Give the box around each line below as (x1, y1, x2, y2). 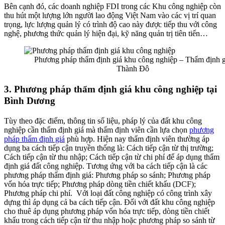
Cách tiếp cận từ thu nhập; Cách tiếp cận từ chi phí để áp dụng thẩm (4, 152, 219, 161)
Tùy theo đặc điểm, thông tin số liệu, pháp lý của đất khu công (4, 116, 202, 125)
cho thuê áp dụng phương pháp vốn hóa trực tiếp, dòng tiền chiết (4, 206, 209, 215)
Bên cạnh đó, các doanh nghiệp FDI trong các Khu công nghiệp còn (4, 2, 221, 11)
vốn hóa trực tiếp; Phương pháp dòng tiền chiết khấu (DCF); (4, 179, 196, 188)
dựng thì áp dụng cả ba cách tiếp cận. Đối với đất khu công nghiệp (4, 197, 215, 206)
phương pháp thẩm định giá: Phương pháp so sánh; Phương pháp (4, 170, 210, 179)
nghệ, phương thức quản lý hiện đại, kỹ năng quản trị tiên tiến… (4, 29, 210, 38)
